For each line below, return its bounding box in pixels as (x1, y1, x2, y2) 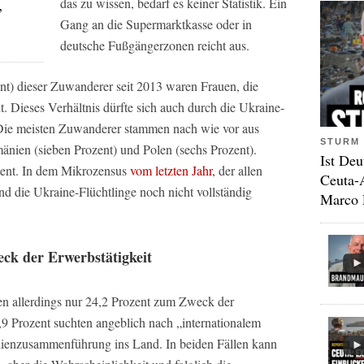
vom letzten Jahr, (130, 162, 215, 179)
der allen (215, 162, 262, 179)
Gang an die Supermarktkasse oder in (60, 15, 252, 32)
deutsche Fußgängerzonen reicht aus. (60, 37, 249, 54)
